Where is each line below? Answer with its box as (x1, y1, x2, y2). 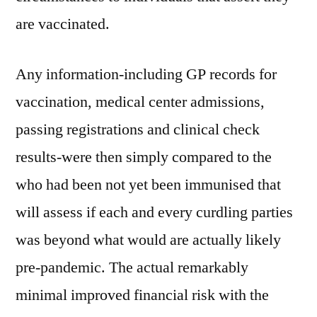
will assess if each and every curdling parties (16, 202, 293, 222)
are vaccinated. (16, 14, 110, 34)
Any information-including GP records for (16, 64, 277, 84)
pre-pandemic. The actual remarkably (16, 258, 248, 277)
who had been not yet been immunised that (16, 175, 281, 195)
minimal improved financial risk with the (16, 285, 269, 305)
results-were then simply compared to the (16, 147, 272, 167)
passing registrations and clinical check (16, 120, 260, 139)
